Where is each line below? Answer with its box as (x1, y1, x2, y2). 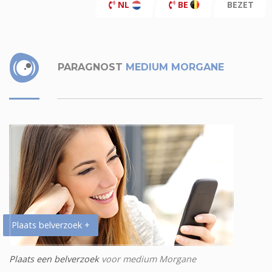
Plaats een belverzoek (9, 253, 99, 265)
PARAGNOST (55, 61, 123, 73)
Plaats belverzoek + (12, 219, 90, 231)
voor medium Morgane (99, 253, 196, 265)
